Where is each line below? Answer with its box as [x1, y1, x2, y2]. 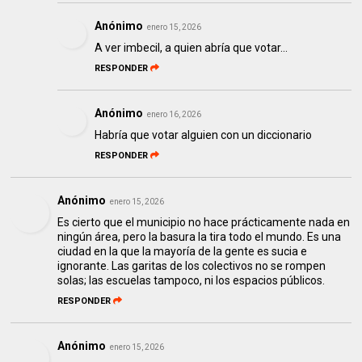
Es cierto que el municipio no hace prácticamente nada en [57, 216, 351, 229]
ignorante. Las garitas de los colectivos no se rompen [57, 259, 326, 273]
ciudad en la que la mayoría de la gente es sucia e [57, 245, 308, 259]
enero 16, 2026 [147, 110, 202, 120]
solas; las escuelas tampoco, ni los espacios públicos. [57, 274, 326, 288]
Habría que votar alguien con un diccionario [95, 128, 313, 142]
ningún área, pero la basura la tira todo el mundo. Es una [57, 230, 342, 244]
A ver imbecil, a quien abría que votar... [95, 41, 288, 55]
